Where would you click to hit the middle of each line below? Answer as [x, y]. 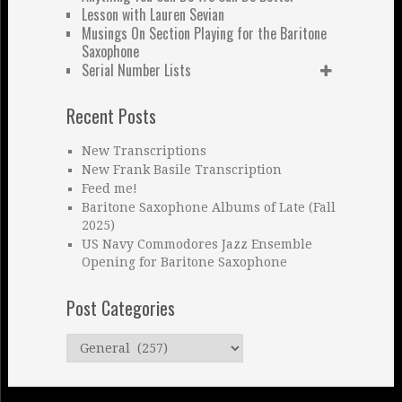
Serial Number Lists [136, 70]
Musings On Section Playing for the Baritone [204, 33]
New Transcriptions [144, 150]
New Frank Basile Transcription [181, 169]
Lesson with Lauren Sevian [153, 14]
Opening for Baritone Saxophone [184, 262]
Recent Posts [111, 115]
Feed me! [109, 188]
